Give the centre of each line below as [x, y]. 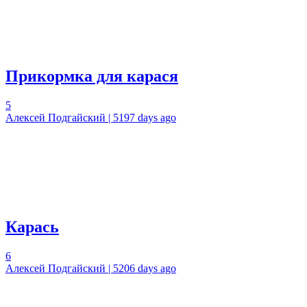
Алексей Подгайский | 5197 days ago [91, 117]
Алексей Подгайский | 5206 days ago [91, 268]
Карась [32, 226]
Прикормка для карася [92, 76]
